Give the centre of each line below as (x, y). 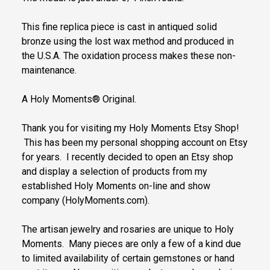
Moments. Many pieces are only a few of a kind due (131, 244)
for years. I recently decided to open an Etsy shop (127, 157)
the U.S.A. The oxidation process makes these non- (129, 56)
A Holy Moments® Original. (79, 99)
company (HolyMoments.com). (86, 201)
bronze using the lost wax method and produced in (128, 42)
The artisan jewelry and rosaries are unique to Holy (128, 230)
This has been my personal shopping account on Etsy (135, 143)
